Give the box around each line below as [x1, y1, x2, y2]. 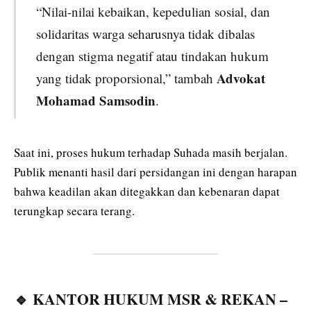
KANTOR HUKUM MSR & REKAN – [33, 288, 287, 310]
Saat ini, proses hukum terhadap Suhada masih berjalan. [14, 144, 287, 160]
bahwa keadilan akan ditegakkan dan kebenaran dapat [14, 183, 280, 199]
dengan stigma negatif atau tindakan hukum [35, 47, 269, 65]
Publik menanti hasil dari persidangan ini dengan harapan [14, 163, 297, 180]
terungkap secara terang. [14, 202, 135, 219]
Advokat [216, 69, 265, 88]
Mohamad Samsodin [35, 91, 155, 110]
